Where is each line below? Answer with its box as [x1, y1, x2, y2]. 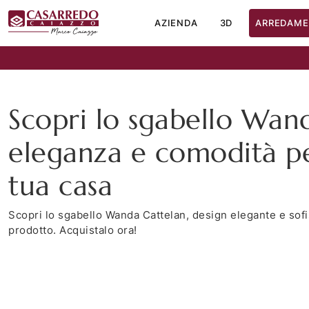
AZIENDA [154, 17, 198, 28]
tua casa [8, 168, 112, 203]
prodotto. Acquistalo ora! [8, 223, 137, 237]
